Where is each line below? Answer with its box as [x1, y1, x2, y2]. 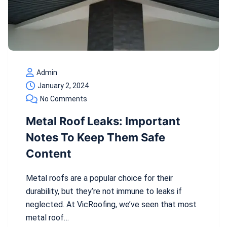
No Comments [40, 95, 87, 103]
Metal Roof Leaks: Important [26, 115, 180, 128]
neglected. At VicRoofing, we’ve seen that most [26, 200, 197, 210]
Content [26, 147, 71, 161]
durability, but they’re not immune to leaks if [26, 186, 182, 197]
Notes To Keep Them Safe [26, 131, 165, 144]
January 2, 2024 [37, 82, 89, 90]
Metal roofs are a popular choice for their [26, 173, 173, 183]
